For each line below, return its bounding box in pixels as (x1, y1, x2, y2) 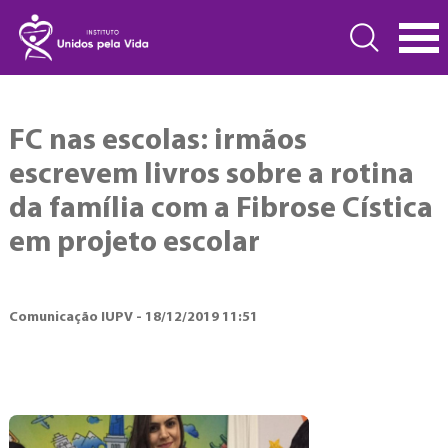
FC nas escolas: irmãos (8, 126, 307, 157)
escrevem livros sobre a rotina (8, 160, 414, 191)
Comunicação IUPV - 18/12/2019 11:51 (8, 310, 258, 325)
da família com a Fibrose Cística (8, 194, 433, 225)
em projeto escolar (8, 228, 260, 259)
